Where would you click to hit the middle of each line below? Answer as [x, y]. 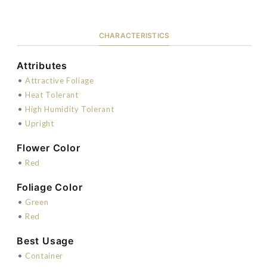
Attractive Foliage [60, 80]
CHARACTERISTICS [134, 35]
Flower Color [49, 148]
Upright [40, 123]
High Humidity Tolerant [70, 109]
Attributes [42, 65]
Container [44, 255]
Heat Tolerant [52, 94]
